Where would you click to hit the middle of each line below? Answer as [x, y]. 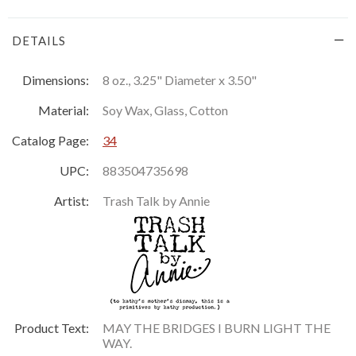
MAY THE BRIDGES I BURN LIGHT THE [217, 327]
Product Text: [52, 327]
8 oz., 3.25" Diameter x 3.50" [180, 79]
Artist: [72, 200]
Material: [64, 110]
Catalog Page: [50, 140]
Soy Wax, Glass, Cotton [165, 110]
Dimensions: [56, 79]
